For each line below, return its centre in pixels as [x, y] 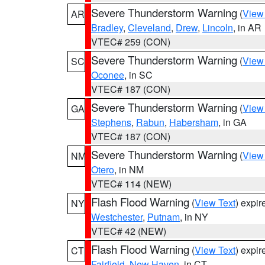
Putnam [164, 217]
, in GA [232, 122]
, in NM [129, 169]
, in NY [194, 217]
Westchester [117, 217]
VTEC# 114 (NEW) [131, 184]
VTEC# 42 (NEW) [129, 231]
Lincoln [218, 28]
